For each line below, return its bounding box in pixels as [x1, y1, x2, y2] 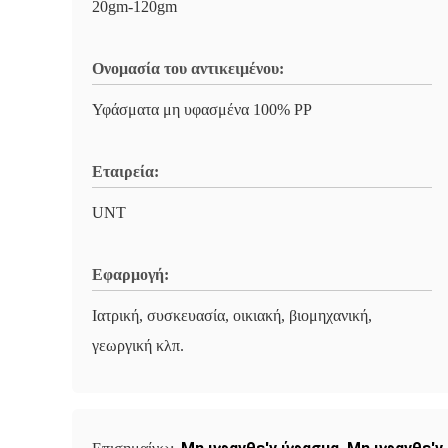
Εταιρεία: [92, 163, 159, 180]
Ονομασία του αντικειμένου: [92, 60, 284, 77]
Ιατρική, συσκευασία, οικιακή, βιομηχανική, [92, 307, 372, 324]
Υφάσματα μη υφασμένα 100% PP [92, 101, 312, 118]
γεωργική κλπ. [92, 337, 184, 354]
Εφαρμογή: [92, 266, 169, 283]
